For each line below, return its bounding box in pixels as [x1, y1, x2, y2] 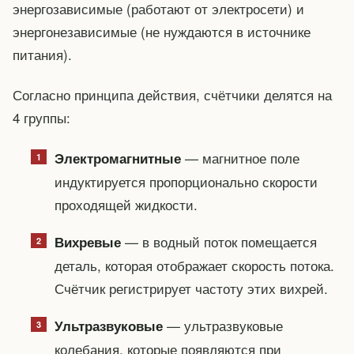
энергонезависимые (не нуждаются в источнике [13, 21, 311, 41]
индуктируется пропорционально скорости [54, 171, 318, 191]
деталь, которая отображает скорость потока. [54, 254, 334, 275]
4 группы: [13, 107, 70, 127]
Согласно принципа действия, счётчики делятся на [13, 84, 332, 104]
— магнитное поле [180, 147, 299, 168]
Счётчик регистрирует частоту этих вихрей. [54, 277, 328, 298]
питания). [13, 43, 72, 64]
